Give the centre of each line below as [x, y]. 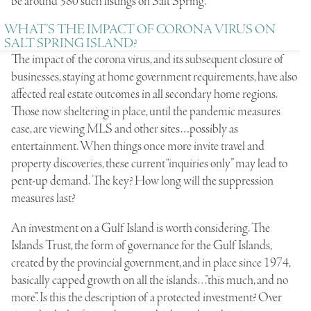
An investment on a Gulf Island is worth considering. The [141, 228]
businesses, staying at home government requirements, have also [154, 77]
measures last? [43, 198]
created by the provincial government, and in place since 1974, [151, 263]
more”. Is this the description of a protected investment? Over [146, 297]
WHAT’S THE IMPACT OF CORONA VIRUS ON [140, 30]
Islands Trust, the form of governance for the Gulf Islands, [141, 245]
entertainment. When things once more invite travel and [138, 146]
